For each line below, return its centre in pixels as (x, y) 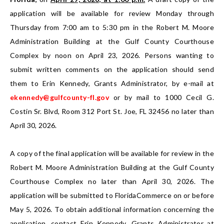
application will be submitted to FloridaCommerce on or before (112, 195)
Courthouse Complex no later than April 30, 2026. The (112, 181)
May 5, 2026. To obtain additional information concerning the (112, 209)
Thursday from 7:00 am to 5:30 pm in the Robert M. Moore (112, 27)
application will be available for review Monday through (112, 13)
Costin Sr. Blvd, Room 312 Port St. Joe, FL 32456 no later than (112, 111)
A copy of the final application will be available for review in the (112, 153)
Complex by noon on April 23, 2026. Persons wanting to (112, 55)
